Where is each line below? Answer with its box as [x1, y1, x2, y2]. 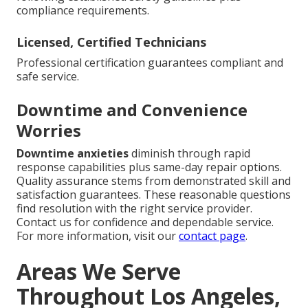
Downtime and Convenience [16, 98, 247, 121]
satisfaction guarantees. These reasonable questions [16, 186, 291, 202]
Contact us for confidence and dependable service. [16, 214, 274, 230]
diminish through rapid [129, 145, 250, 161]
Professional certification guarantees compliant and [16, 54, 283, 70]
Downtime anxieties [16, 145, 129, 161]
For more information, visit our [16, 228, 179, 243]
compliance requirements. [16, 2, 149, 18]
